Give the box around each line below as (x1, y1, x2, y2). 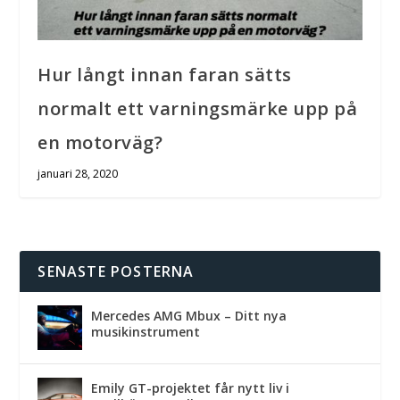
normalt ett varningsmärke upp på (37, 96, 358, 121)
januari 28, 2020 (37, 165, 119, 181)
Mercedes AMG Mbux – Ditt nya (91, 306, 287, 324)
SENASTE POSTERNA (37, 261, 195, 281)
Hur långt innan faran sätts (37, 62, 292, 87)
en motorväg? (37, 129, 163, 154)
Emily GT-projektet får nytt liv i (91, 379, 290, 396)
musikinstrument (91, 322, 201, 340)
